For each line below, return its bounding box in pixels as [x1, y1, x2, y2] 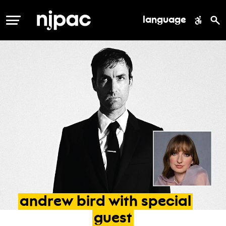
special [141, 195, 191, 210]
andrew [20, 195, 74, 210]
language [142, 15, 186, 25]
